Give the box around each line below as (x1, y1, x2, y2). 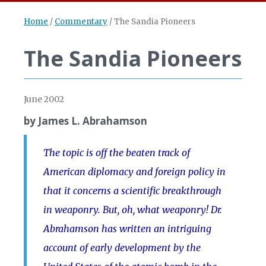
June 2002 (24, 94, 64, 104)
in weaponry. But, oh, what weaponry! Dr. (43, 204, 222, 216)
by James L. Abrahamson (24, 114, 147, 128)
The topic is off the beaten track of (43, 147, 190, 159)
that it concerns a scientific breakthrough (43, 185, 221, 197)
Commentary (55, 17, 107, 27)
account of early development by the (43, 242, 201, 254)
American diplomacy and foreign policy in (43, 166, 226, 178)
